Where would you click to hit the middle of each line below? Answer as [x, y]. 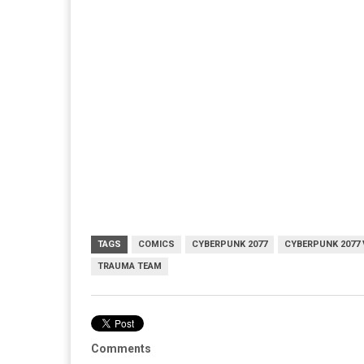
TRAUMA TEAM [130, 266]
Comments [121, 348]
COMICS [156, 244]
